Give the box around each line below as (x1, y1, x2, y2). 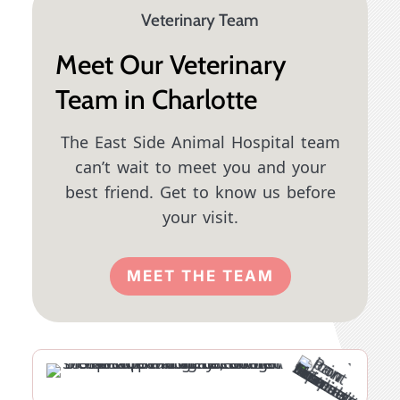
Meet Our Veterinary (54, 48, 287, 82)
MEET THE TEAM (126, 267, 274, 286)
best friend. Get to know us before (64, 183, 336, 204)
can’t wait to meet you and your (74, 158, 326, 179)
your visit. (162, 208, 238, 229)
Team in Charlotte (54, 83, 257, 117)
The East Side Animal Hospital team (60, 133, 340, 154)
